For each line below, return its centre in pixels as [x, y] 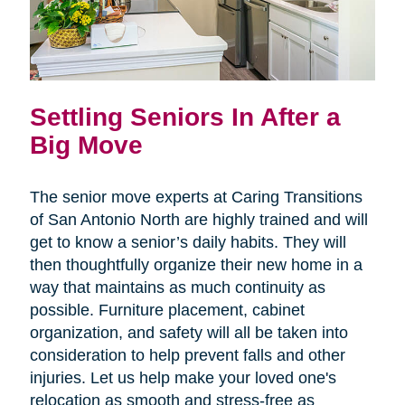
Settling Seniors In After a [185, 117]
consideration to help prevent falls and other [187, 356]
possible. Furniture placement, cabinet [167, 311]
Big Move [86, 145]
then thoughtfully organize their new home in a [196, 265]
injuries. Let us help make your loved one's [183, 378]
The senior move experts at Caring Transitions [196, 198]
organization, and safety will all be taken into [188, 333]
